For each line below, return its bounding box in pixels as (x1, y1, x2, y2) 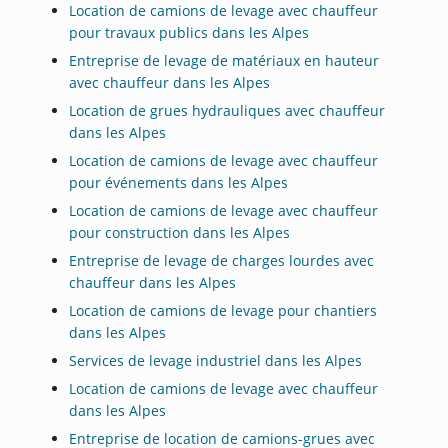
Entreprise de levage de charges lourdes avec (69, 251, 375, 271)
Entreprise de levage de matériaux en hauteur (69, 51, 380, 71)
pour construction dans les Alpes (69, 223, 291, 243)
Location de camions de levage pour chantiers (69, 301, 378, 321)
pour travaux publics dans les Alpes (69, 23, 310, 43)
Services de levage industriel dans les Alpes (69, 351, 363, 371)
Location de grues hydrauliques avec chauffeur (69, 101, 386, 121)
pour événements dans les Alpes (69, 173, 289, 193)
